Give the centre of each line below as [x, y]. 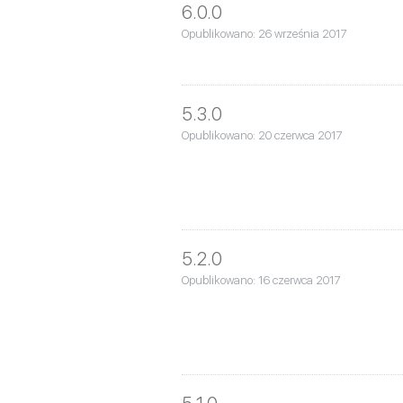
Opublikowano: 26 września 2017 [264, 33]
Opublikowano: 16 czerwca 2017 [261, 280]
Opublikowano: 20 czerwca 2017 [262, 135]
